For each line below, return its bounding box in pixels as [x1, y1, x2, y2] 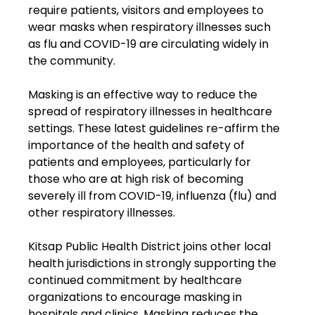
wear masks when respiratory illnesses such [28, 19, 274, 36]
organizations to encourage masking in [28, 289, 245, 306]
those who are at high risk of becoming [28, 171, 247, 188]
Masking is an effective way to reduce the [28, 86, 261, 103]
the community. [28, 53, 116, 70]
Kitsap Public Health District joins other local [28, 238, 274, 255]
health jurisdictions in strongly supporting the [28, 255, 280, 272]
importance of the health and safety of [28, 137, 248, 154]
